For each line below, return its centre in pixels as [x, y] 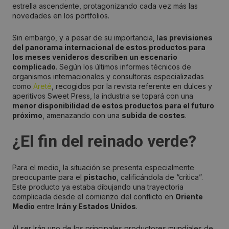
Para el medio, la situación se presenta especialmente [103, 168]
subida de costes [153, 116]
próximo [27, 116]
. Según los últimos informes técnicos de [123, 67]
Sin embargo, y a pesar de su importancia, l [85, 38]
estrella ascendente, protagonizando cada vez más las [105, 6]
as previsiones [186, 38]
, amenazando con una [82, 116]
